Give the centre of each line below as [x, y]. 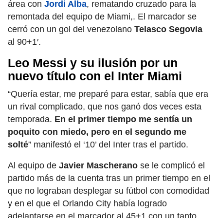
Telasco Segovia [168, 29]
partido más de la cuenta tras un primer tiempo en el [109, 178]
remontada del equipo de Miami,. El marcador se [102, 17]
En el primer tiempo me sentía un [123, 119]
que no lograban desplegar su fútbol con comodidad [109, 191]
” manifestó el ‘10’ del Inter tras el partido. [108, 145]
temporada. [31, 119]
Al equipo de [33, 166]
